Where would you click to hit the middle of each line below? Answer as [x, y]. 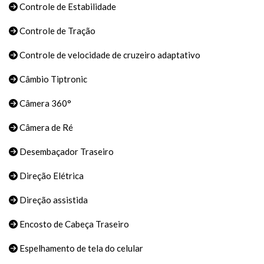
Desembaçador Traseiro [66, 152]
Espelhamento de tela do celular [80, 248]
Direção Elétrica [51, 176]
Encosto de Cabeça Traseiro [73, 224]
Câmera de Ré [45, 128]
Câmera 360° [44, 103]
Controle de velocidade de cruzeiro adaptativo [109, 55]
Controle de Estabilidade [67, 7]
